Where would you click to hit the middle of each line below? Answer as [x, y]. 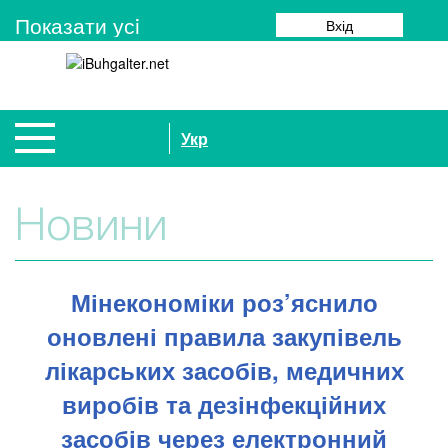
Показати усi [77, 25]
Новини [91, 228]
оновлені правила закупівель [224, 336]
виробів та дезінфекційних [224, 404]
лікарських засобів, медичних [224, 370]
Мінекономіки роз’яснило [224, 302]
